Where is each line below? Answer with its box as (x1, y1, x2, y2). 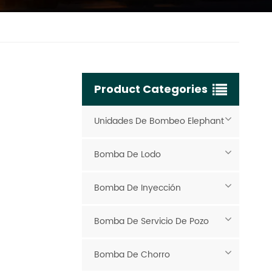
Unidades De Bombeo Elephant (93, 114, 224, 128)
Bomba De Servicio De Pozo (93, 214, 209, 228)
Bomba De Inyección (93, 180, 181, 195)
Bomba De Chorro (93, 247, 170, 262)
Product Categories (93, 81, 208, 97)
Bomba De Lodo (93, 147, 161, 161)
